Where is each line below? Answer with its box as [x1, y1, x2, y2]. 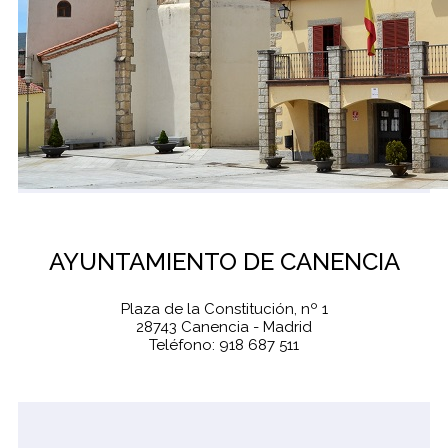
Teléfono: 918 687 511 [149, 336, 299, 355]
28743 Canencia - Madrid [136, 318, 312, 337]
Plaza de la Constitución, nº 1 [120, 300, 328, 319]
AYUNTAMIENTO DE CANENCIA [48, 247, 400, 277]
